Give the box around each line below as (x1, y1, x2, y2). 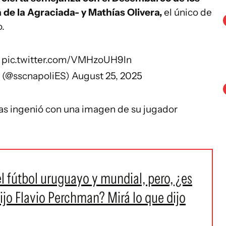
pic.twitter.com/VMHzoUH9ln (1, 54, 132, 66)
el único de (162, 7, 212, 18)
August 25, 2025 (72, 70, 143, 82)
